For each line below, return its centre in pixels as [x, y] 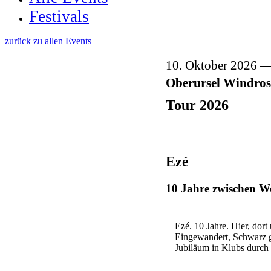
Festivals [59, 16]
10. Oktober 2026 [213, 65]
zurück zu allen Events [48, 41]
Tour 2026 [197, 105]
